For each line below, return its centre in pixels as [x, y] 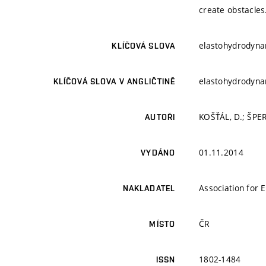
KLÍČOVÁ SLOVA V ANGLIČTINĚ [114, 82]
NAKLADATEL [149, 189]
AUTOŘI [160, 117]
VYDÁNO [158, 153]
